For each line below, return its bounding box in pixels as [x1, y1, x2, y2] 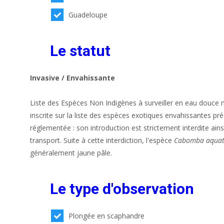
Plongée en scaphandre [68, 210, 145, 220]
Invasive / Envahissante [30, 72, 115, 82]
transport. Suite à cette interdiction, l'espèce [30, 135, 174, 145]
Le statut [50, 41, 110, 59]
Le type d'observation [50, 179, 194, 197]
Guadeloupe [68, 9, 108, 19]
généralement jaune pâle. [30, 147, 112, 157]
